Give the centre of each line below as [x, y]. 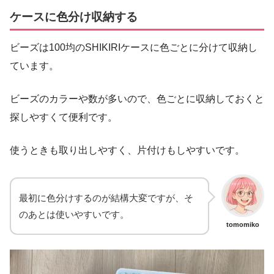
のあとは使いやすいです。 [74, 214]
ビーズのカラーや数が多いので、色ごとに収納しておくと [137, 98]
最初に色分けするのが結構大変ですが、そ [106, 198]
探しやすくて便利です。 [64, 117]
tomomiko [243, 224]
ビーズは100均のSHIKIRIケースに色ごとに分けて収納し [134, 47]
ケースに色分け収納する [74, 17]
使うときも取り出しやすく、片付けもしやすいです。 [127, 150]
